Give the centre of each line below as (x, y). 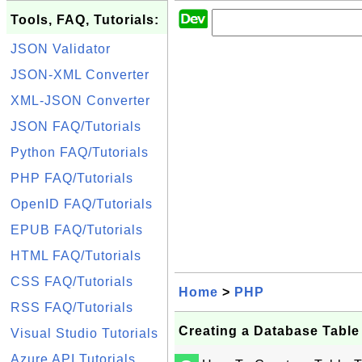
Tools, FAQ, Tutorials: (85, 20)
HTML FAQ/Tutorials (76, 256)
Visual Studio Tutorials (84, 333)
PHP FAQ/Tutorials (72, 178)
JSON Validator (61, 49)
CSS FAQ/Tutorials (72, 282)
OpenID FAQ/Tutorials (82, 204)
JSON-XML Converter (80, 75)
